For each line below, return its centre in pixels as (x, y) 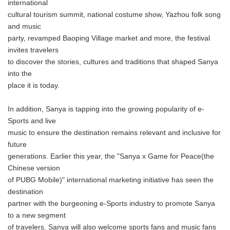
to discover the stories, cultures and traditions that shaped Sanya (113, 62)
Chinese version (34, 168)
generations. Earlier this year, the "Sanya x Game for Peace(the (111, 156)
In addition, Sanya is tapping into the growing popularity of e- (106, 109)
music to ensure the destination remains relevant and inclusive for (114, 133)
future (17, 145)
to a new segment (37, 215)
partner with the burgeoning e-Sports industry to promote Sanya (111, 204)
